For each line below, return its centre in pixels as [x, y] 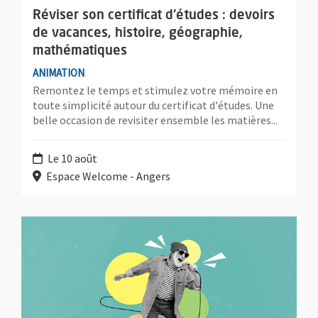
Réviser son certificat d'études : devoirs [154, 16]
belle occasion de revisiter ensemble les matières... [155, 120]
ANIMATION [59, 73]
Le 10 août [71, 158]
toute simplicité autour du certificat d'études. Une [153, 105]
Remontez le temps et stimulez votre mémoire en [155, 90]
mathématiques [80, 51]
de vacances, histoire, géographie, [138, 34]
